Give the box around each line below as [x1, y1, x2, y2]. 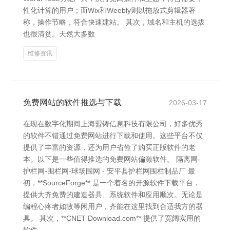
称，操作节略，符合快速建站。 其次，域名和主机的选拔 [23, 18, 205, 26]
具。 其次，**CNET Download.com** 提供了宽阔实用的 [23, 214, 201, 222]
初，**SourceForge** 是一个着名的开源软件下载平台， [23, 179, 200, 187]
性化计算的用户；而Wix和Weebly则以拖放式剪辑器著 [23, 6, 196, 14]
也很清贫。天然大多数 [23, 30, 95, 38]
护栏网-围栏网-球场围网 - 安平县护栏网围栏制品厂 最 [23, 167, 195, 175]
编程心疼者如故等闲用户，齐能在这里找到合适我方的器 [23, 202, 203, 210]
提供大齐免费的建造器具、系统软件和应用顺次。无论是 [23, 190, 203, 199]
